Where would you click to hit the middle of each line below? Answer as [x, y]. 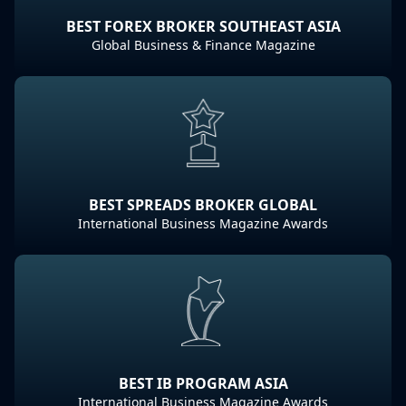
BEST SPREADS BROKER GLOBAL [203, 205]
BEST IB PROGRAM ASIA [203, 383]
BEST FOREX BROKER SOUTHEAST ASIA [203, 26]
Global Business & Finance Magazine [203, 45]
